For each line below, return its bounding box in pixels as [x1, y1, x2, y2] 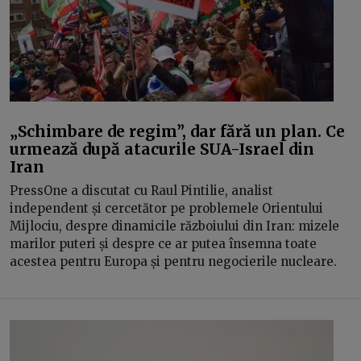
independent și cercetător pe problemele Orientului [10, 201, 323, 216]
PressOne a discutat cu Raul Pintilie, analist [10, 183, 273, 198]
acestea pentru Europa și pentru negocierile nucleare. [10, 254, 340, 269]
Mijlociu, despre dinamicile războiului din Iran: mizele [10, 218, 339, 234]
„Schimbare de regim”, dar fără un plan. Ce [10, 121, 345, 141]
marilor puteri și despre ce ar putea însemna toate [10, 236, 317, 251]
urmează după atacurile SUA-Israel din [10, 139, 314, 159]
